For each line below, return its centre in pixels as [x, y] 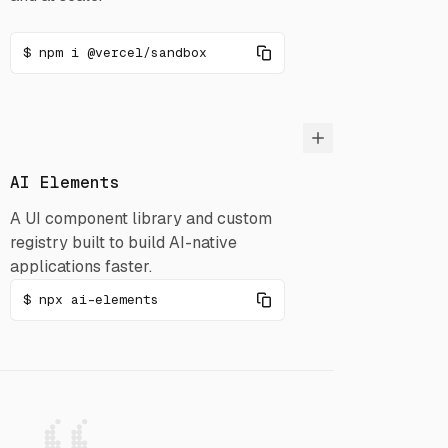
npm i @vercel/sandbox [123, 52]
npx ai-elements [99, 299]
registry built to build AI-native [124, 242]
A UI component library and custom [141, 218]
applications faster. [81, 266]
